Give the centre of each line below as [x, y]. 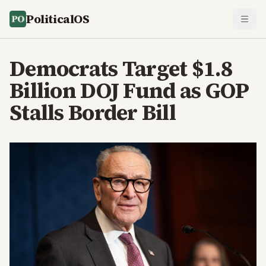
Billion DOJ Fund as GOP [129, 91]
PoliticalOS [58, 19]
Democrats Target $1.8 [121, 69]
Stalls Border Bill [93, 113]
